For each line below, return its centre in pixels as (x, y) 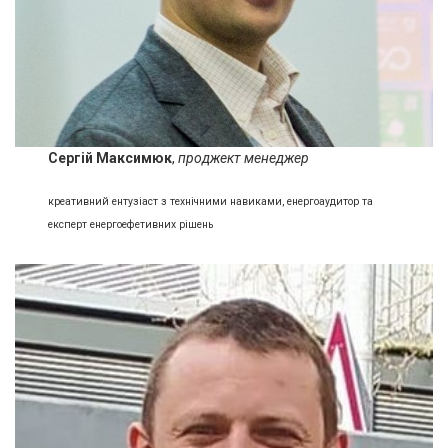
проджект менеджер (244, 158)
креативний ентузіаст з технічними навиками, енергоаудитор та (211, 201)
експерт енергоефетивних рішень (131, 224)
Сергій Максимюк (110, 158)
